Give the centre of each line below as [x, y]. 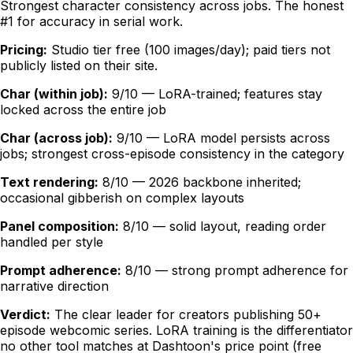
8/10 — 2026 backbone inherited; [202, 182]
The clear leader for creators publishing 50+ [188, 315]
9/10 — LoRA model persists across [223, 138]
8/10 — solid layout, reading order [225, 227]
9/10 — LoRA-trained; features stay [217, 94]
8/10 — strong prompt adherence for [237, 271]
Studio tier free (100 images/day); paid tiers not [191, 50]
